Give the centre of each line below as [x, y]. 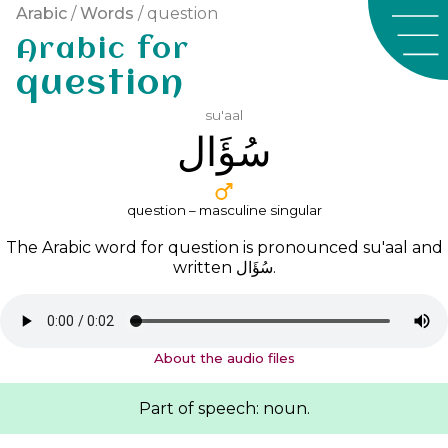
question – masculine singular [224, 210]
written [204, 268]
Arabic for [103, 50]
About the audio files [224, 358]
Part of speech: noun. [224, 409]
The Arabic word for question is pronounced [184, 248]
